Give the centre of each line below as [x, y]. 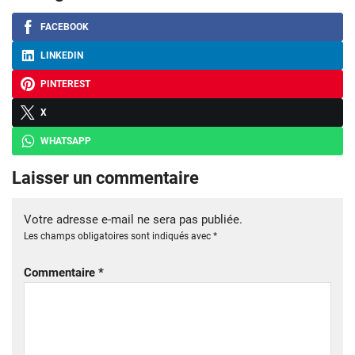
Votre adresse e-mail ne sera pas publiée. [133, 220]
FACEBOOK [65, 27]
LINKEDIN [62, 56]
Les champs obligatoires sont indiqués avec [118, 237]
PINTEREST [65, 84]
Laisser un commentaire [105, 178]
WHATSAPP [66, 141]
